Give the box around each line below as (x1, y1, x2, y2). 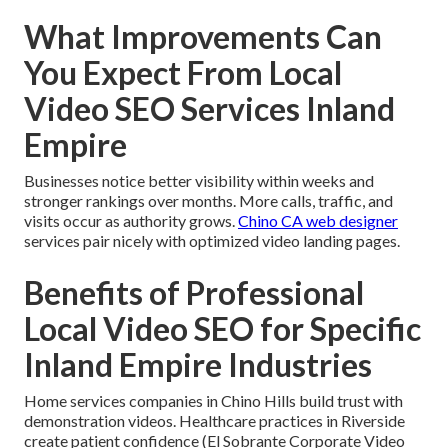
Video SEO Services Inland (24, 88, 395, 128)
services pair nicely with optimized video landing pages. (24, 230, 400, 250)
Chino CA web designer (238, 210, 398, 230)
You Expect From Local (24, 52, 342, 92)
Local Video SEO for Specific (24, 308, 421, 348)
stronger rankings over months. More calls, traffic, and (24, 190, 393, 210)
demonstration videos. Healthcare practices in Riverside (24, 410, 405, 430)
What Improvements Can (24, 16, 382, 56)
